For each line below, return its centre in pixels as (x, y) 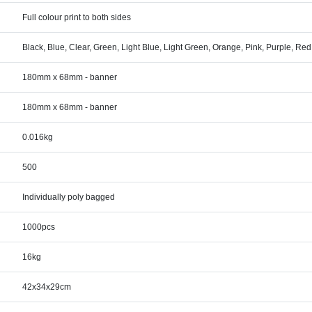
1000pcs (39, 227)
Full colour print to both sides (77, 17)
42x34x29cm (47, 287)
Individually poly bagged (69, 197)
